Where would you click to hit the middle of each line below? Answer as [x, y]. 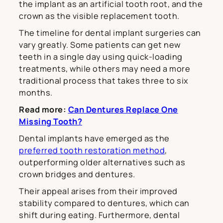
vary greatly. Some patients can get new [100, 45]
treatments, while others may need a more [105, 69]
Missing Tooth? [51, 122]
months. [36, 93]
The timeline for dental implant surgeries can [110, 33]
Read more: [44, 110]
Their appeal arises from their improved [98, 191]
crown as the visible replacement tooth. [99, 16]
